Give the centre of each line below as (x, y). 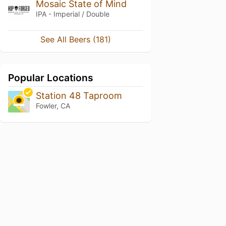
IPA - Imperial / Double (72, 14)
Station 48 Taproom (79, 95)
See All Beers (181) (76, 39)
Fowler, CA (53, 105)
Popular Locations (51, 77)
